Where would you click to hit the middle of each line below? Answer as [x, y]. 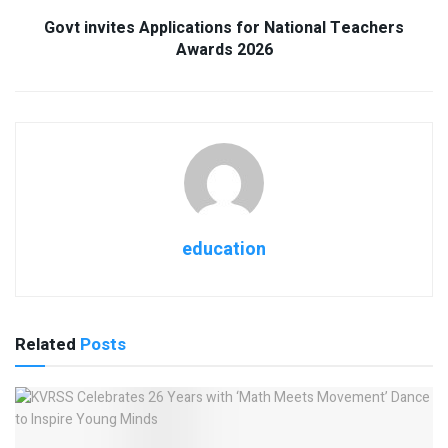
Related [45, 345]
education [224, 250]
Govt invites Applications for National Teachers [224, 28]
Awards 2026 [224, 50]
